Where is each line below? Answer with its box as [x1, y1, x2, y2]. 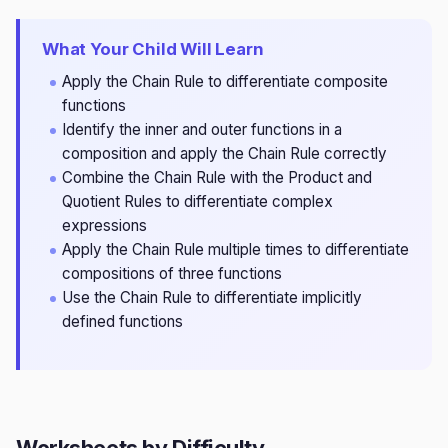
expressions [62, 216, 147, 235]
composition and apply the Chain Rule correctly [62, 144, 387, 163]
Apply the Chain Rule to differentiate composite [62, 72, 388, 91]
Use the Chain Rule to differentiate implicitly [62, 288, 362, 307]
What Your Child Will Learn [42, 39, 264, 59]
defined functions [62, 312, 183, 331]
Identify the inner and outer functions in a [62, 120, 342, 139]
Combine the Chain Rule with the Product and [62, 168, 372, 187]
